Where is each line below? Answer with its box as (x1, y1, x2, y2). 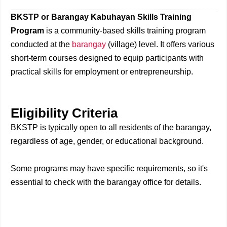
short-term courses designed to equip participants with (11, 54, 204, 62)
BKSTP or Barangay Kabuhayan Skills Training (11, 13, 192, 21)
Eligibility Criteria (11, 106, 118, 120)
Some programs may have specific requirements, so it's (11, 164, 208, 173)
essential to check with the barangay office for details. (11, 178, 201, 186)
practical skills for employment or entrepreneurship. (11, 67, 193, 76)
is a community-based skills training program (46, 26, 206, 35)
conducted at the (11, 40, 72, 49)
